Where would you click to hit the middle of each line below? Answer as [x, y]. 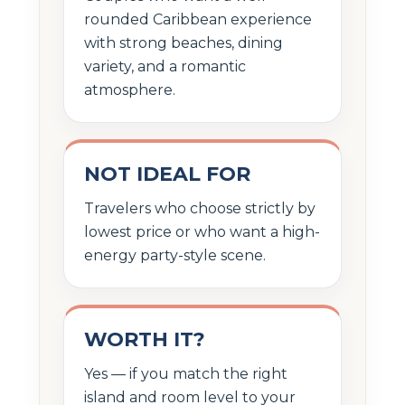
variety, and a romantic [165, 66]
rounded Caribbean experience [198, 19]
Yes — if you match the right [186, 373]
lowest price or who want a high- [202, 231]
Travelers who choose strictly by [200, 208]
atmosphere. [130, 89]
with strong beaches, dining [184, 42]
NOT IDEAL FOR [167, 174]
